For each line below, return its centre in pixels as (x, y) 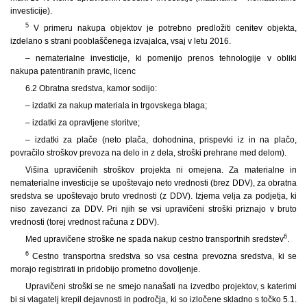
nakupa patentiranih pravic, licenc (73, 71)
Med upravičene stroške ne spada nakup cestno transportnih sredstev (154, 239)
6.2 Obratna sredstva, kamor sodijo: (91, 88)
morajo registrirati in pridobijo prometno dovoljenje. (105, 269)
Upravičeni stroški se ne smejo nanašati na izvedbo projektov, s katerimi (161, 286)
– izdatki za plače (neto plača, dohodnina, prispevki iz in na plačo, (161, 139)
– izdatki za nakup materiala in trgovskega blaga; (116, 105)
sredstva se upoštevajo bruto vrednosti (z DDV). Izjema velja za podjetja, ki (153, 196)
